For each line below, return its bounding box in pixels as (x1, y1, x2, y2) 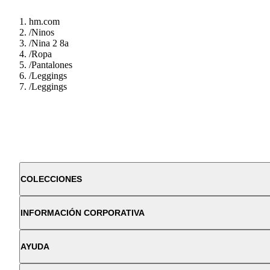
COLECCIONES (20, 174, 82, 184)
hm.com (29, 16, 60, 27)
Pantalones (31, 59, 72, 70)
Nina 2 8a (31, 37, 69, 48)
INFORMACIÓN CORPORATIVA (20, 207, 145, 218)
